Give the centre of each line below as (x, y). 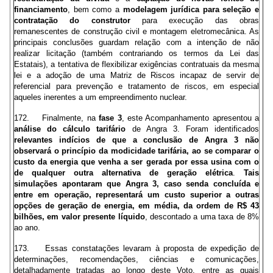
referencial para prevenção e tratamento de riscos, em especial (136, 86)
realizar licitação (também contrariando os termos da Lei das (136, 53)
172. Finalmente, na (57, 118)
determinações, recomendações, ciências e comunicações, (136, 259)
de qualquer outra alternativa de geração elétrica (123, 173)
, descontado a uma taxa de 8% (202, 217)
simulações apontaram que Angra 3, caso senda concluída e (136, 184)
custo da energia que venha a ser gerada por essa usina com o (136, 162)
